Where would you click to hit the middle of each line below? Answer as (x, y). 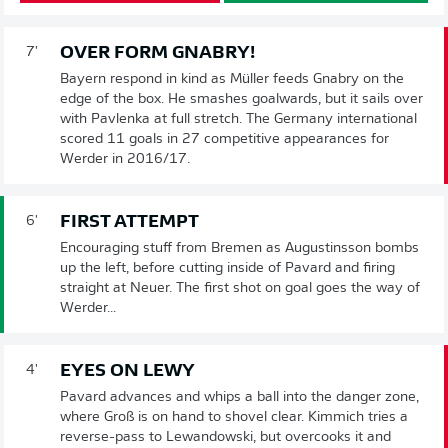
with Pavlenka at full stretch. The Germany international (238, 119)
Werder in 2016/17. (125, 159)
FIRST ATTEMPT (129, 222)
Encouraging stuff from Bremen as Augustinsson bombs (239, 248)
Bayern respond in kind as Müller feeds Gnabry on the (232, 79)
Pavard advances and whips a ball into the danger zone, (239, 397)
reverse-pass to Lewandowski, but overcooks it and (225, 437)
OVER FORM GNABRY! (157, 53)
